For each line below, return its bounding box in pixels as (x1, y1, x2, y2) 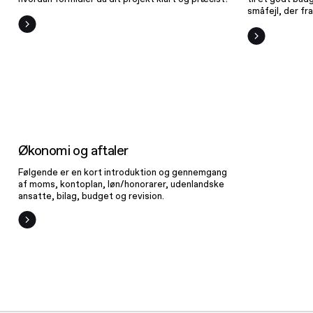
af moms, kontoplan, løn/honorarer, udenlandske (18, 177, 225, 190)
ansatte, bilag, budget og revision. (18, 189, 165, 202)
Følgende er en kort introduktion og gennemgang (18, 166, 228, 178)
